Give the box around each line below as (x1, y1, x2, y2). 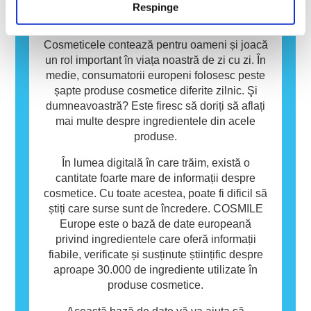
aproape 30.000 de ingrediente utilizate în (53, 263, 258, 276)
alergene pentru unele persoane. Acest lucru (29, 22, 259, 35)
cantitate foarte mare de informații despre (56, 171, 255, 184)
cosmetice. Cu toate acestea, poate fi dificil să (44, 187, 267, 199)
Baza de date (100, 9, 211, 32)
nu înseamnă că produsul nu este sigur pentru (29, 37, 267, 51)
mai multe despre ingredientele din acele (56, 115, 255, 127)
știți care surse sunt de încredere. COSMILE (48, 202, 263, 215)
